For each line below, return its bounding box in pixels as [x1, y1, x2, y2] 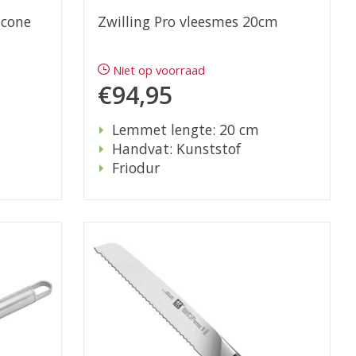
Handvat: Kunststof [111, 139, 241, 159]
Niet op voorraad [113, 62, 206, 79]
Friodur [111, 158, 160, 178]
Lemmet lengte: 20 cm [111, 120, 259, 140]
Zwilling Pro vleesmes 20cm [97, 12, 278, 32]
